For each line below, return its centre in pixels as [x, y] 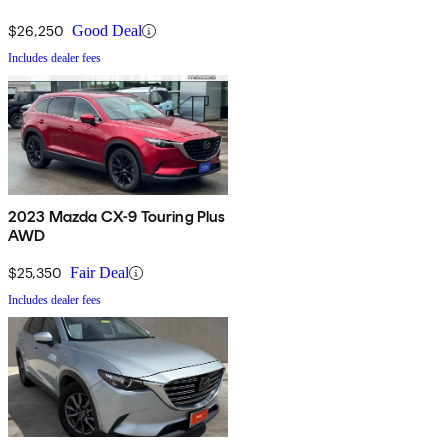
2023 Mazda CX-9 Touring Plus [117, 217]
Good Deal [107, 31]
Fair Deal [99, 273]
